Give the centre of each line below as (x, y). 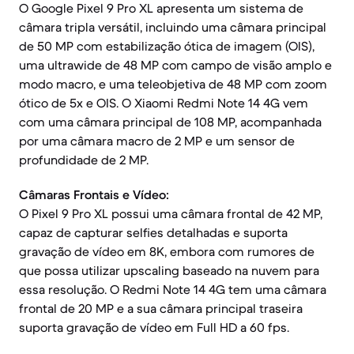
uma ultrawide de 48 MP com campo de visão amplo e (175, 65)
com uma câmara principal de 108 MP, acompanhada (170, 122)
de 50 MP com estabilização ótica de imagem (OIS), (167, 46)
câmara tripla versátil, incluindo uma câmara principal (173, 27)
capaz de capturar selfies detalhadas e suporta (153, 232)
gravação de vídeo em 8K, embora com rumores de (167, 251)
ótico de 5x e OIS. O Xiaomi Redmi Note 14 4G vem (164, 103)
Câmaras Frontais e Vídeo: (94, 194)
